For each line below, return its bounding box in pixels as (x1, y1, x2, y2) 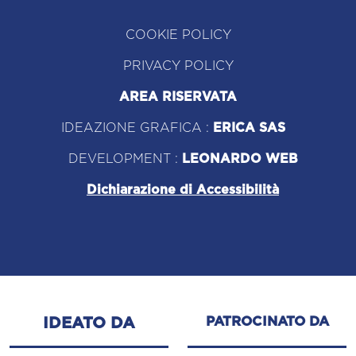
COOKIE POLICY (125, 28, 231, 41)
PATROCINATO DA (205, 314, 329, 328)
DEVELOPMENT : (68, 152, 182, 165)
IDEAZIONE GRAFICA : (61, 121, 213, 134)
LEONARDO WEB (181, 152, 298, 165)
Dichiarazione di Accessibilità (87, 183, 279, 196)
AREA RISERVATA (119, 90, 237, 103)
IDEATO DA (43, 315, 135, 331)
